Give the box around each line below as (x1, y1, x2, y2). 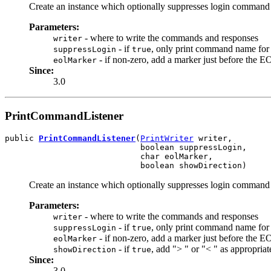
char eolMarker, (5, 152, 213, 162)
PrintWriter (140, 134, 194, 143)
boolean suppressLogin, (5, 143, 247, 152)
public (5, 134, 39, 143)
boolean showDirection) (5, 161, 247, 171)
